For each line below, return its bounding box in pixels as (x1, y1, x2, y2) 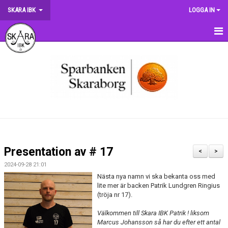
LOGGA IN (189, 6, 215, 14)
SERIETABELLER (6, 179, 53, 186)
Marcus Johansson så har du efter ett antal (97, 218, 220, 226)
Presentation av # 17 (4, 145, 113, 159)
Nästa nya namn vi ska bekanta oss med (97, 173, 215, 180)
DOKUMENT (6, 113, 41, 121)
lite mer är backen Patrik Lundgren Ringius (97, 182, 220, 189)
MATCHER (6, 135, 36, 142)
